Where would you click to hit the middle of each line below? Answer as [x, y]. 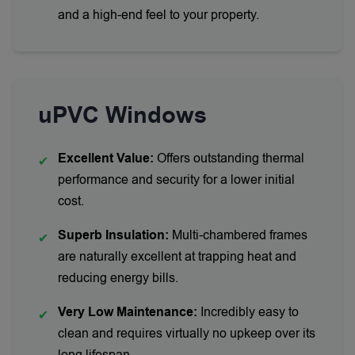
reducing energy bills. [118, 278]
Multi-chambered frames [238, 235]
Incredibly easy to [248, 312]
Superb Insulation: [113, 235]
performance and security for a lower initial [176, 180]
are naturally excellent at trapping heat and [177, 257]
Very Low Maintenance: [128, 312]
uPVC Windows [122, 116]
